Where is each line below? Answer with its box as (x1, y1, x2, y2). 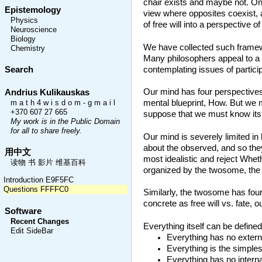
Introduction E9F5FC (4, 176, 74, 185)
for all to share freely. (11, 126, 82, 135)
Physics (11, 16, 38, 25)
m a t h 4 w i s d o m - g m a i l (11, 98, 115, 107)
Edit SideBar (11, 226, 53, 235)
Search (5, 65, 33, 74)
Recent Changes (11, 217, 69, 226)
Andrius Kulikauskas (5, 87, 89, 97)
